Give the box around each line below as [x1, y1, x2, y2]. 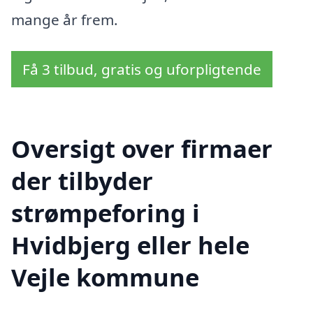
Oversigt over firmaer [11, 131, 272, 165]
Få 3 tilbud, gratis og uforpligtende [22, 59, 261, 80]
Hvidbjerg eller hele [11, 228, 249, 261]
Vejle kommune [11, 260, 199, 293]
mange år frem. [11, 9, 118, 29]
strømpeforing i [11, 196, 200, 229]
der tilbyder [11, 163, 153, 197]
